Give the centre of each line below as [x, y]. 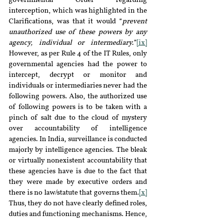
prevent [135, 22]
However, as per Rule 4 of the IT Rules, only [78, 54]
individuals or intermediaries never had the [78, 86]
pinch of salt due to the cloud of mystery [78, 118]
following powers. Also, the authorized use [78, 97]
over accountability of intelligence [78, 129]
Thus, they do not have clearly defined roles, [78, 204]
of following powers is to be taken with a [78, 107]
